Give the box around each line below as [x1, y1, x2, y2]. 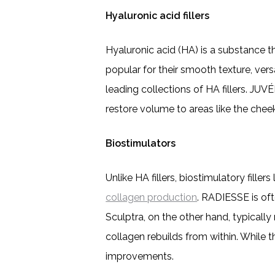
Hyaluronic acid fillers [106, 10, 210, 21]
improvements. [106, 250, 174, 262]
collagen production [106, 192, 198, 203]
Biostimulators [106, 137, 176, 149]
